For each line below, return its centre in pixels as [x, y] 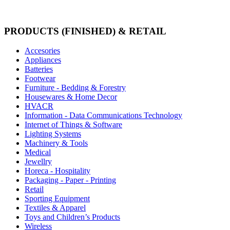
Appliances [43, 60]
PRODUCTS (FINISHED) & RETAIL [85, 31]
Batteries [39, 69]
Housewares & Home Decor [71, 97]
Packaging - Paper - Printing [70, 180]
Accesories [42, 51]
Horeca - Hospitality [57, 171]
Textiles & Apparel [55, 208]
